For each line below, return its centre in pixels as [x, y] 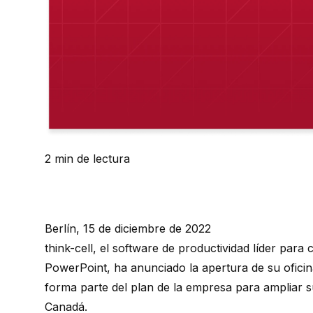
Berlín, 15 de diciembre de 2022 [128, 229]
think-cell [69, 248]
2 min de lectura [87, 159]
